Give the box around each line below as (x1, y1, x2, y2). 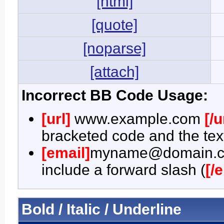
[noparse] (83, 40, 146, 56)
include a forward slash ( (41, 161, 205, 178)
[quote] (91, 16, 137, 33)
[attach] (90, 63, 139, 80)
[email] (41, 144, 90, 161)
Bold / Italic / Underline (21, 201, 181, 217)
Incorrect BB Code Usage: (21, 87, 208, 103)
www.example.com (70, 110, 204, 127)
